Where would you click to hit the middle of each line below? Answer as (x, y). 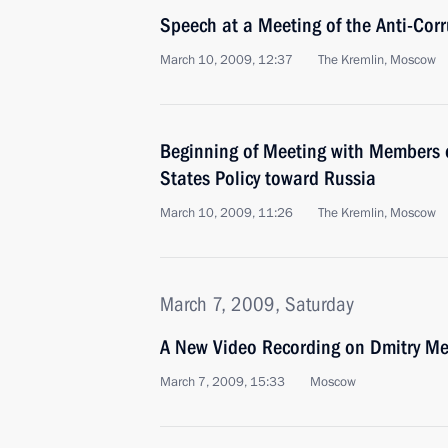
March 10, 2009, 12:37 (226, 60)
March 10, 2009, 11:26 (226, 213)
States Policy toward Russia (268, 178)
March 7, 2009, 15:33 (222, 382)
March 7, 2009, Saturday (257, 304)
